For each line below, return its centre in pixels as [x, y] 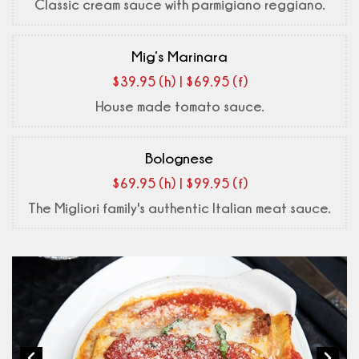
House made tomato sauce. [179, 107]
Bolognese [179, 158]
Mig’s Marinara [179, 56]
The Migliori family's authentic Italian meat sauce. [179, 208]
